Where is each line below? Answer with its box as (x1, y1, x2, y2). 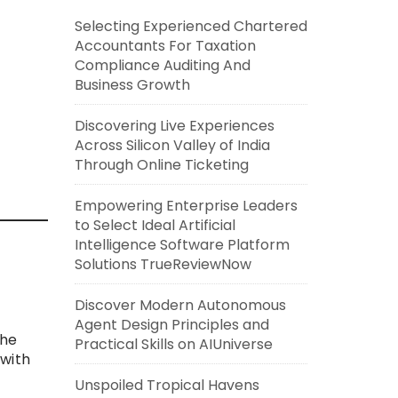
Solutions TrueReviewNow (74, 254, 251, 275)
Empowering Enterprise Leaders (74, 195, 298, 216)
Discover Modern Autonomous (74, 295, 286, 315)
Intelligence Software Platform (74, 235, 290, 255)
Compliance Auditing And (74, 55, 251, 76)
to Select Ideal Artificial (74, 215, 235, 235)
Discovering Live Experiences (74, 115, 275, 136)
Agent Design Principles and (74, 314, 269, 335)
